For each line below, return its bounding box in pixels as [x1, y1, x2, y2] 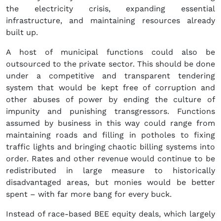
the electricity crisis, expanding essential [6, 4, 215, 14]
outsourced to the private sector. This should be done [6, 59, 215, 69]
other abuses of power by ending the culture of [6, 95, 215, 105]
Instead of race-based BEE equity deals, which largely [6, 209, 215, 219]
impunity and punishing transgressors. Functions [6, 107, 215, 116]
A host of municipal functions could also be [6, 47, 215, 57]
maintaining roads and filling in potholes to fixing [6, 130, 215, 140]
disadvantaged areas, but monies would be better [6, 178, 215, 187]
